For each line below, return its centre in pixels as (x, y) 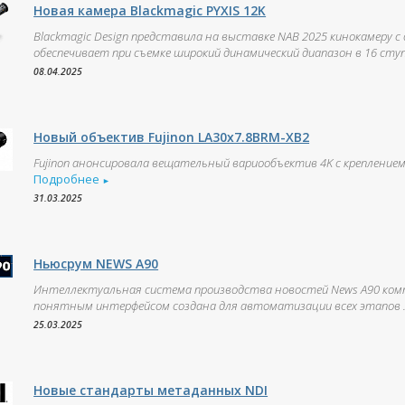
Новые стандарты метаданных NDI (151, 390)
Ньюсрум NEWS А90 (96, 264)
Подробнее (68, 179)
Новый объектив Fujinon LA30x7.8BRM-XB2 (172, 137)
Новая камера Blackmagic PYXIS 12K (150, 10)
